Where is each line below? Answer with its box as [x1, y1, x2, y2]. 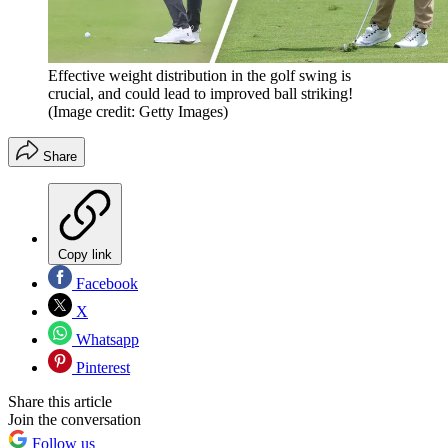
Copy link [58, 247, 112, 263]
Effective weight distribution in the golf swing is [48, 67, 351, 85]
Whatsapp [72, 331, 139, 349]
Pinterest [72, 359, 130, 377]
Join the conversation [8, 411, 141, 429]
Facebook [72, 275, 138, 293]
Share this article [8, 393, 112, 411]
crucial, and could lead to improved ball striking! [48, 85, 353, 103]
